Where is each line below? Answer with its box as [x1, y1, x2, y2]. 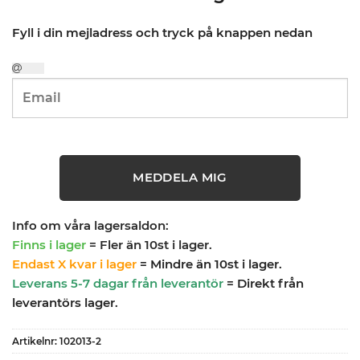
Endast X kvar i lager [12, 256, 137, 272]
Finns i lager [12, 237, 86, 253]
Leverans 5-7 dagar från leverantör [12, 276, 223, 292]
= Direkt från [223, 276, 304, 292]
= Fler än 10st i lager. [89, 237, 212, 253]
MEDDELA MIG [133, 170, 227, 185]
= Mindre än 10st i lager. [140, 256, 282, 272]
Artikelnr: [12, 335, 59, 348]
